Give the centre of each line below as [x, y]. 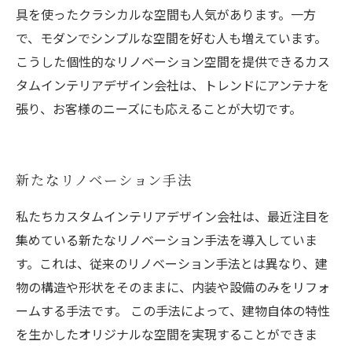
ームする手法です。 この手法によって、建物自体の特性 [173, 310]
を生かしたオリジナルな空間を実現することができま [167, 334]
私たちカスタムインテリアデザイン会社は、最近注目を [173, 216]
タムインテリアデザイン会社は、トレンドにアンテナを [172, 85]
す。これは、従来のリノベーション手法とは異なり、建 [172, 263]
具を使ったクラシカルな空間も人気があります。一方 [166, 14]
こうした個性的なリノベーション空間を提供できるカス [173, 61]
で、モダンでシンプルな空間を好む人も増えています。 [171, 38]
